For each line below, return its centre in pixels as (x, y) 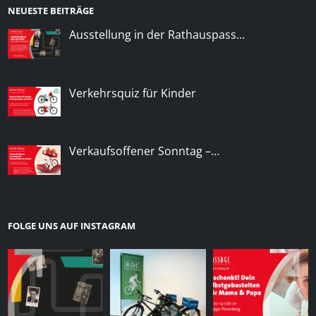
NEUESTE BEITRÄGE (50, 10)
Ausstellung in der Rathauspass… (157, 34)
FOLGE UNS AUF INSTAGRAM (71, 226)
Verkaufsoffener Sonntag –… (144, 151)
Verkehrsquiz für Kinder (132, 93)
